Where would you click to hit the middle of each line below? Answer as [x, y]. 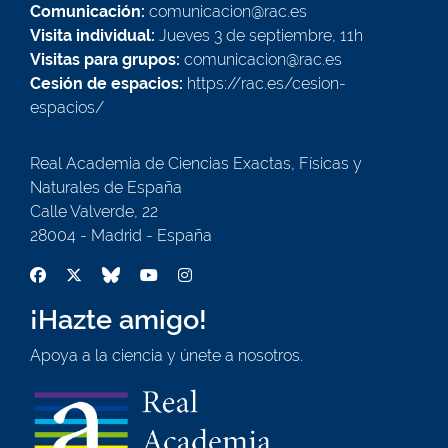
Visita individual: [92, 36]
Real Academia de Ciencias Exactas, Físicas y [196, 164]
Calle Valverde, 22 [94, 212]
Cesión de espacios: [106, 84]
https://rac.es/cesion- [264, 84]
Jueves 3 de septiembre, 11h [259, 36]
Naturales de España [106, 188]
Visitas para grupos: [105, 60]
